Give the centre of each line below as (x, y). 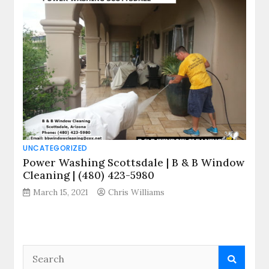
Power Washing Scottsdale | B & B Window (134, 162)
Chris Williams (137, 192)
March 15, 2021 (61, 192)
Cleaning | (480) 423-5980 (89, 175)
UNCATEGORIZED (55, 148)
